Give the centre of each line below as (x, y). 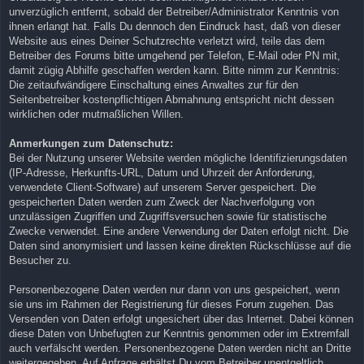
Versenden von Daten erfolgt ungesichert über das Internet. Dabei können (181, 318)
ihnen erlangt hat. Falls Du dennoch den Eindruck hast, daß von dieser (175, 26)
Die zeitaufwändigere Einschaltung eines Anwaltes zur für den (154, 84)
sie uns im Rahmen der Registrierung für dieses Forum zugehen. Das (171, 304)
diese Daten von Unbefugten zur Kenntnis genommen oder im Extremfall (179, 333)
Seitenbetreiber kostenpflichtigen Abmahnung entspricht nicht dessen (171, 99)
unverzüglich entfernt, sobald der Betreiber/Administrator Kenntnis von (174, 11)
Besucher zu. (40, 260)
